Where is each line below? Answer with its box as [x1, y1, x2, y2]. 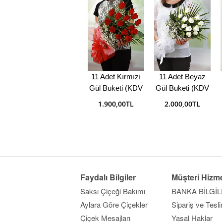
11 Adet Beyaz [159, 72, 206, 81]
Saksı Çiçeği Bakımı [80, 186, 145, 197]
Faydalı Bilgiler [80, 171, 136, 183]
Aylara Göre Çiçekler [80, 199, 148, 210]
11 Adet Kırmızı [91, 72, 141, 81]
